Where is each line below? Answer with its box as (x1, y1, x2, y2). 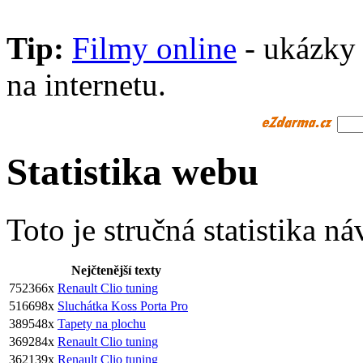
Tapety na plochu (58, 316, 146, 331)
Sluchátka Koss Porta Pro (58, 298, 188, 313)
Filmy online (72, 31, 237, 66)
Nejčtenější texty (71, 263, 161, 277)
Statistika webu (6, 151, 258, 194)
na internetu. (6, 67, 166, 103)
